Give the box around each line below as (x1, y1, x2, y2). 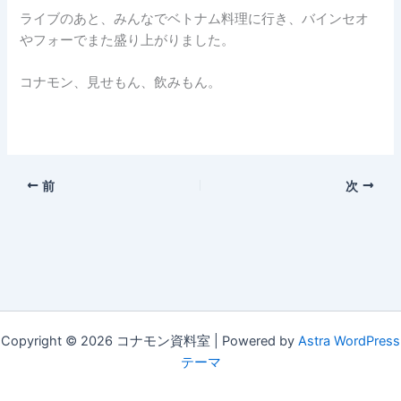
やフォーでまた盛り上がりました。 (20, 31, 235, 48)
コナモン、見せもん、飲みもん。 (20, 74, 222, 91)
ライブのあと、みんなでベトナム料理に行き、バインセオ (20, 10, 370, 27)
